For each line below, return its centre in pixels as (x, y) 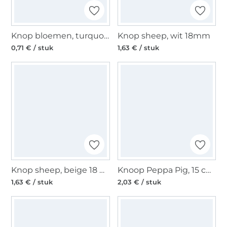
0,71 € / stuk (32, 47)
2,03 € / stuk (139, 182)
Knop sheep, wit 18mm (164, 35)
